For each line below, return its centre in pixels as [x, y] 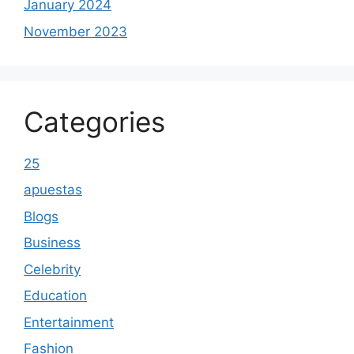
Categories [94, 121]
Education [55, 296]
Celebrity [52, 269]
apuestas [53, 190]
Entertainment [69, 322]
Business [52, 243]
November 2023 [75, 31]
